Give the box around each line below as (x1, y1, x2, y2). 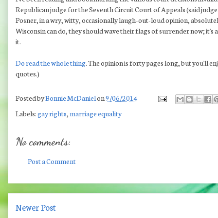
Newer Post (16, 201, 56, 214)
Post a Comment (28, 156, 76, 166)
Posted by (16, 93, 45, 103)
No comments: (16, 135, 71, 148)
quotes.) (16, 69, 39, 79)
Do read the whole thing (16, 58, 86, 68)
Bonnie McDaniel (45, 93, 96, 103)
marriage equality (70, 109, 122, 119)
